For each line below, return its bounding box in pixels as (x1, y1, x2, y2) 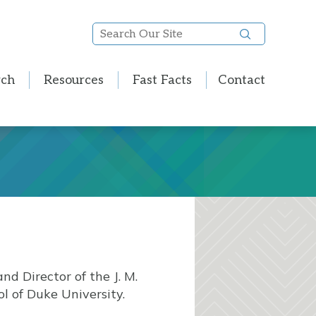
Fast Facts (133, 73, 192, 87)
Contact (218, 73, 265, 87)
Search (99, 24, 141, 40)
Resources (44, 73, 104, 87)
